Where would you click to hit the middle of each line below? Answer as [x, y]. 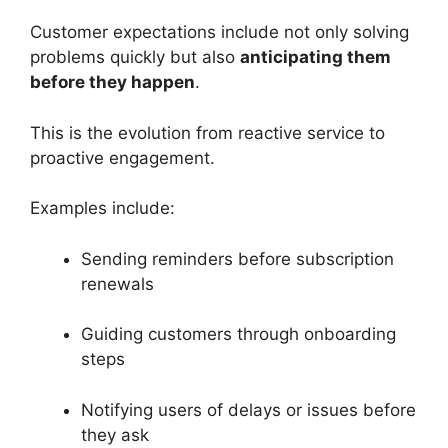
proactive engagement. [122, 157]
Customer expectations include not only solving [219, 32]
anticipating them [315, 57]
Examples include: [102, 208]
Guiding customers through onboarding [238, 334]
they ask [115, 434]
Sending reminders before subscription [237, 258]
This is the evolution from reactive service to [207, 132]
